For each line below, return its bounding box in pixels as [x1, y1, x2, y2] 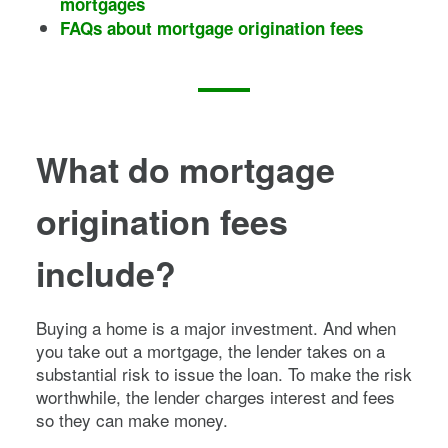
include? [36, 248, 176, 297]
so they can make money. [36, 406, 228, 432]
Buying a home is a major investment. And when [36, 314, 396, 340]
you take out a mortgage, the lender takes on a [36, 337, 385, 363]
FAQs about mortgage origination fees [60, 15, 363, 40]
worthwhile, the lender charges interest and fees [36, 383, 395, 409]
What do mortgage [36, 144, 335, 193]
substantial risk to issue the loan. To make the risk [36, 360, 412, 386]
